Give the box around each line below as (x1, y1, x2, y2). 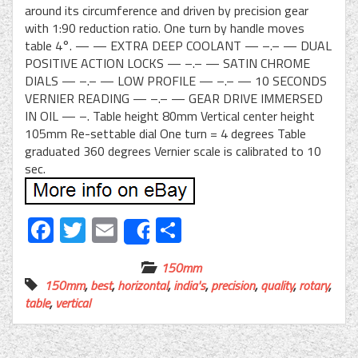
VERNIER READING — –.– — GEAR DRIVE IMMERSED (25, 88, 323, 108)
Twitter (86, 210, 165, 249)
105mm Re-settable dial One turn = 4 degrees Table (25, 123, 306, 143)
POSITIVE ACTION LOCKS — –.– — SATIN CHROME (25, 53, 310, 73)
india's (173, 275, 205, 295)
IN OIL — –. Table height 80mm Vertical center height (25, 105, 315, 125)
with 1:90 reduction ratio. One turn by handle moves (25, 18, 304, 38)
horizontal (117, 275, 168, 295)
